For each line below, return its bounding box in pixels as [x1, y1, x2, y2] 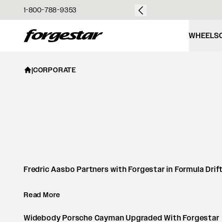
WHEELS [189, 31, 220, 40]
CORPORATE [33, 66, 77, 74]
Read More [24, 191, 61, 199]
